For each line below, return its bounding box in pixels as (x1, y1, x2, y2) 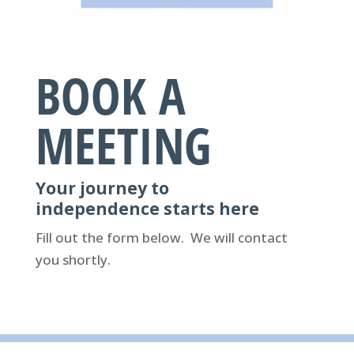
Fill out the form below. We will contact (35, 228, 288, 247)
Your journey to (35, 177, 169, 200)
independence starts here (35, 198, 259, 220)
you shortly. (35, 250, 111, 269)
